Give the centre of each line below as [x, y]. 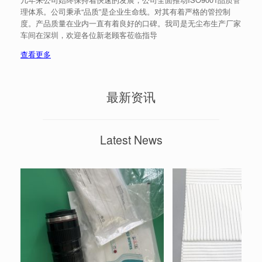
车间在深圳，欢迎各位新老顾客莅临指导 [89, 35]
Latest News [131, 139]
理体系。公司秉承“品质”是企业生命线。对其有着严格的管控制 [125, 12]
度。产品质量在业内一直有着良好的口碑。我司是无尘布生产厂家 [131, 23]
